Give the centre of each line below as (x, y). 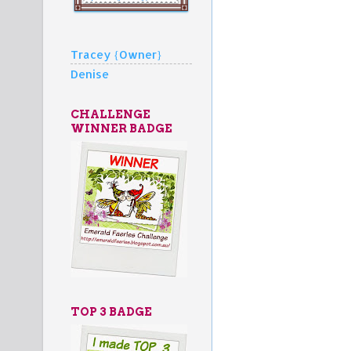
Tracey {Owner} (116, 54)
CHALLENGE (110, 114)
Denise (90, 74)
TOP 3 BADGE (111, 311)
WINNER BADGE (121, 128)
